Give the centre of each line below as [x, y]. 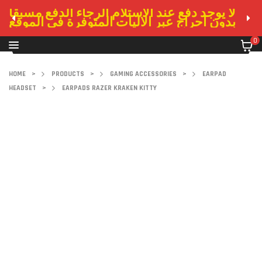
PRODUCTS [68, 74]
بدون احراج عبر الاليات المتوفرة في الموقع [122, 23]
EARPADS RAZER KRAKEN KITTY [109, 88]
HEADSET [23, 88]
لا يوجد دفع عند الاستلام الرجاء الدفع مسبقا [122, 13]
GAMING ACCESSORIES [143, 74]
